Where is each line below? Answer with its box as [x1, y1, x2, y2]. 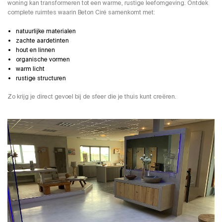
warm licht [16, 64, 45, 73]
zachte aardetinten [16, 36, 69, 45]
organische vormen [16, 55, 70, 63]
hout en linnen [16, 46, 55, 54]
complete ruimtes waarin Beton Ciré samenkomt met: [7, 8, 155, 16]
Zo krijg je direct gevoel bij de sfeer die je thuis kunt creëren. [7, 92, 176, 101]
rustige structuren [16, 74, 66, 82]
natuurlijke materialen [16, 27, 76, 35]
